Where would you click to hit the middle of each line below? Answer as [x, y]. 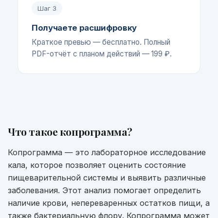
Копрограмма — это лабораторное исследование [107, 152]
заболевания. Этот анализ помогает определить [104, 190]
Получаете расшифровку [84, 28]
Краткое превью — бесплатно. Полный [101, 42]
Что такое [34, 131]
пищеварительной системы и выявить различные [107, 178]
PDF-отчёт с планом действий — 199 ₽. [102, 54]
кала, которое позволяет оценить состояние [97, 165]
